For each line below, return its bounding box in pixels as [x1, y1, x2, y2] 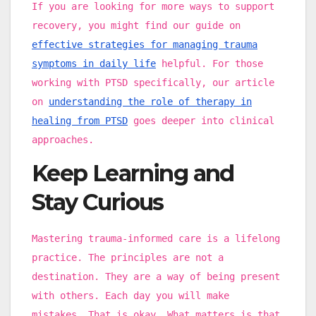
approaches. [32, 134, 94, 146]
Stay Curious [32, 188, 164, 216]
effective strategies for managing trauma [32, 39, 257, 51]
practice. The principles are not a [32, 251, 224, 263]
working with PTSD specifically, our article [32, 77, 274, 89]
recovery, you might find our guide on [32, 20, 241, 32]
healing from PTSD [32, 115, 128, 127]
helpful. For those [156, 58, 263, 70]
